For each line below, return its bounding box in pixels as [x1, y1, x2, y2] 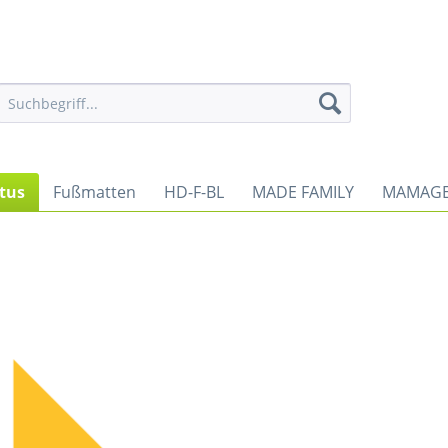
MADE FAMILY [252, 181, 354, 203]
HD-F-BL [164, 181, 224, 203]
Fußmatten [53, 181, 136, 203]
